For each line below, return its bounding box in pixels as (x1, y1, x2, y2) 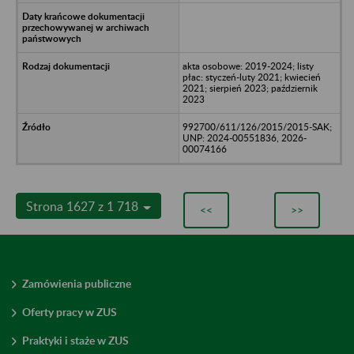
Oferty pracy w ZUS (22, 304, 117, 318)
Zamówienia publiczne (22, 276, 131, 290)
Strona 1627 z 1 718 (26, 198, 141, 213)
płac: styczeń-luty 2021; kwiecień (182, 70, 321, 83)
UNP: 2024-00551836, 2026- (182, 131, 307, 144)
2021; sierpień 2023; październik (182, 81, 318, 94)
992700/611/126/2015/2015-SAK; (182, 120, 332, 133)
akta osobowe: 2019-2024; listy (182, 59, 314, 72)
